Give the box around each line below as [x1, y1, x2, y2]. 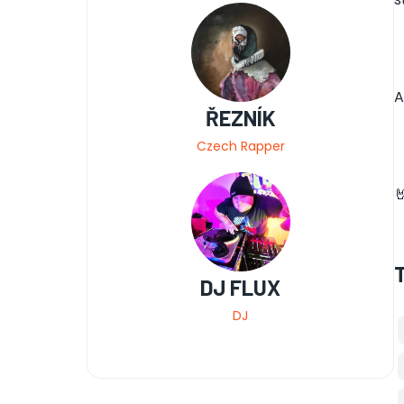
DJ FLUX [200, 274, 281, 300]
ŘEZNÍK [205, 105, 276, 131]
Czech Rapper [196, 137, 285, 155]
